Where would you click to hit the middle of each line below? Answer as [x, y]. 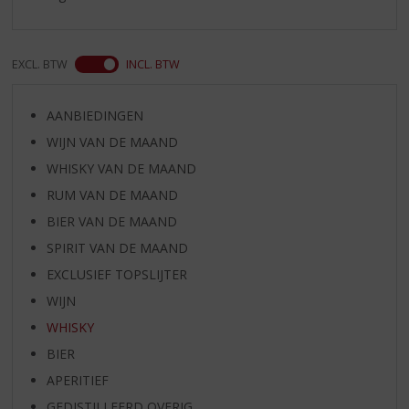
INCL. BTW [153, 64]
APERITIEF [77, 380]
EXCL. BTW [40, 64]
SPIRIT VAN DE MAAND [117, 247]
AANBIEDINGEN [94, 115]
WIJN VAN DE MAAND [112, 142]
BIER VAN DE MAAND [111, 221]
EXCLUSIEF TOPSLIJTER [116, 274]
